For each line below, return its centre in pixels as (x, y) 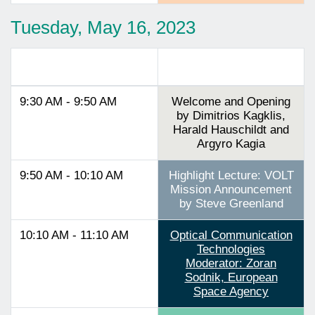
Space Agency (231, 291)
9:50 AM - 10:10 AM (71, 175)
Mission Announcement (231, 189)
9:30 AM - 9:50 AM (68, 101)
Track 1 (231, 66)
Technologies (231, 249)
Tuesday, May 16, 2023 (103, 27)
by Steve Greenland (231, 203)
